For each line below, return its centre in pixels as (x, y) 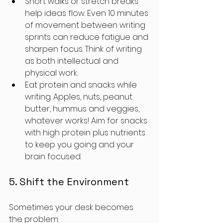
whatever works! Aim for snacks (87, 121)
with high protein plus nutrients (86, 133)
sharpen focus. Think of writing (84, 49)
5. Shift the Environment (69, 182)
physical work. (51, 73)
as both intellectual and (73, 61)
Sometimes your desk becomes (72, 207)
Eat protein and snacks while (82, 85)
